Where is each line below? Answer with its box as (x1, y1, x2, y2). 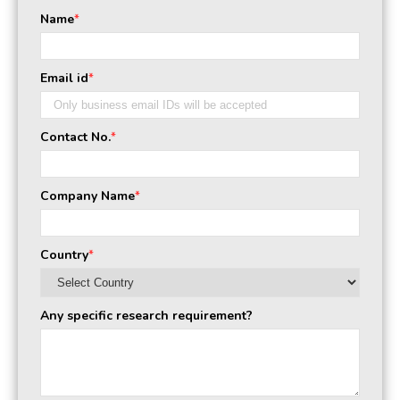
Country (40, 246, 88, 263)
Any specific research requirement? (40, 307, 253, 324)
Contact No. (40, 129, 111, 146)
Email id (40, 70, 88, 87)
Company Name (40, 187, 135, 204)
